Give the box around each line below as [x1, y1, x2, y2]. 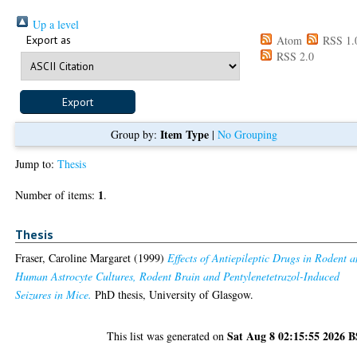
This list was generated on [107, 328, 228, 344]
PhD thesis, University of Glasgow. [92, 287, 254, 303]
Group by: [110, 126, 160, 142]
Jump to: [15, 155, 58, 171]
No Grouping [217, 126, 277, 142]
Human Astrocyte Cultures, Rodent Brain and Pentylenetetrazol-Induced [15, 269, 340, 284]
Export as [26, 32, 72, 47]
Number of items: [15, 186, 99, 202]
